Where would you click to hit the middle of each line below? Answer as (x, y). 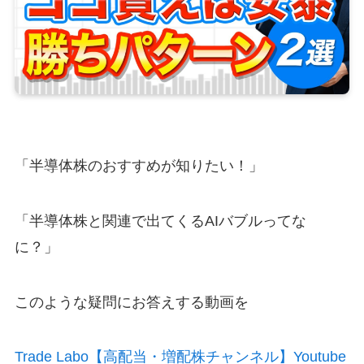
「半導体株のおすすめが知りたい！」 (139, 166)
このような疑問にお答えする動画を (131, 302)
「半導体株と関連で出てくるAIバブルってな (160, 221)
